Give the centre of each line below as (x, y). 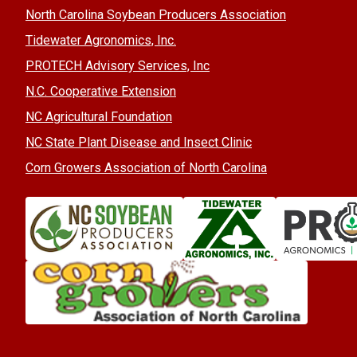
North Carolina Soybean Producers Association (156, 14)
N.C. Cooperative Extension (101, 91)
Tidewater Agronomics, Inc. (101, 40)
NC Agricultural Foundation (99, 116)
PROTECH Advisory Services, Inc (118, 65)
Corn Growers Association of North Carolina (146, 167)
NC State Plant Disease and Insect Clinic (139, 142)
